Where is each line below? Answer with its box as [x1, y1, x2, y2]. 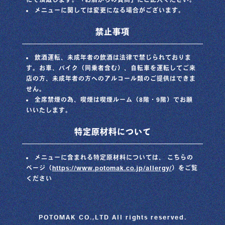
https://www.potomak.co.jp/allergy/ [52, 164, 172, 171]
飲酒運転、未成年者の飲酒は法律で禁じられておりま [35, 54, 191, 60]
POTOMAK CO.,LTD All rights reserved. [38, 213, 187, 220]
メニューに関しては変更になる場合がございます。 [35, 7, 185, 13]
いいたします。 [26, 106, 72, 113]
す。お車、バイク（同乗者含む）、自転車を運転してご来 [26, 64, 196, 71]
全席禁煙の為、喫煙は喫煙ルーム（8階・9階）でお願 [35, 96, 193, 102]
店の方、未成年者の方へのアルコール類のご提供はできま [26, 75, 196, 81]
